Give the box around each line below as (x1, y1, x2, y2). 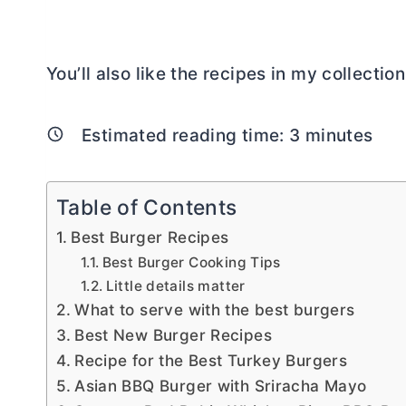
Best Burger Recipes (71, 227, 229, 246)
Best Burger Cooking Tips (101, 253, 281, 271)
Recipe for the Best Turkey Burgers (74, 350, 348, 370)
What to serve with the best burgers (74, 299, 355, 319)
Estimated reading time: (82, 124, 290, 146)
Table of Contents (56, 195, 237, 221)
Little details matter (105, 276, 246, 295)
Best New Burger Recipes (74, 324, 272, 344)
